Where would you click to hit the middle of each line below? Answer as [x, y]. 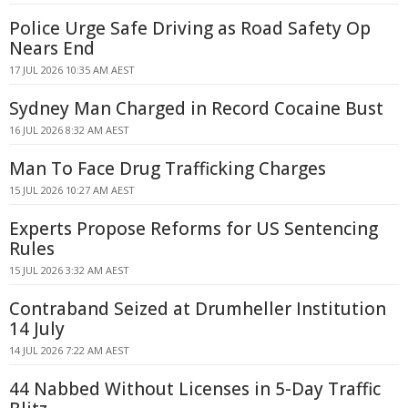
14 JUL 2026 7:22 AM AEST [69, 350]
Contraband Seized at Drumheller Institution [198, 309]
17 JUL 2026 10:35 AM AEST [72, 70]
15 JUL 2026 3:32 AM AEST [69, 270]
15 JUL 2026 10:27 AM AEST [72, 190]
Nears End [52, 48]
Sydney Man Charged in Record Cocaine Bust [196, 108]
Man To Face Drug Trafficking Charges [168, 168]
